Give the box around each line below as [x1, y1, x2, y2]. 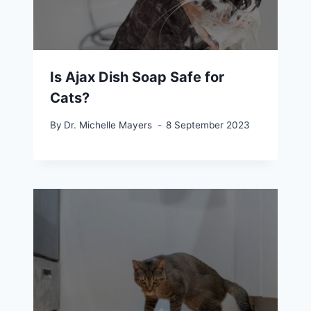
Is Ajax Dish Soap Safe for [50, 69, 224, 86]
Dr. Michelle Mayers [64, 119, 153, 131]
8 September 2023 [166, 119, 251, 131]
